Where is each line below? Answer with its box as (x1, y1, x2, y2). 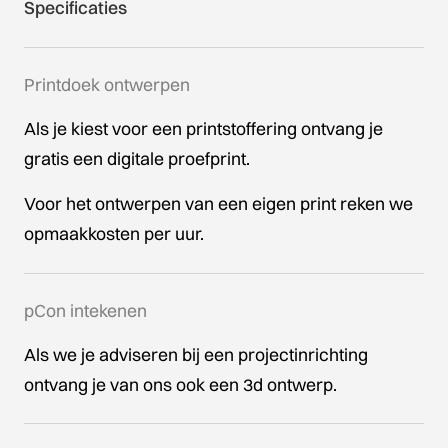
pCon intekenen (23, 299, 147, 321)
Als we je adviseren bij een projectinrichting (23, 343, 368, 365)
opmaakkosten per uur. (23, 223, 204, 245)
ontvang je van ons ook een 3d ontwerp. (23, 373, 337, 395)
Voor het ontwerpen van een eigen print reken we (23, 193, 413, 215)
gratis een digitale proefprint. (23, 147, 250, 169)
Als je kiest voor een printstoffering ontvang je (23, 117, 383, 139)
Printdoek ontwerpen (23, 73, 190, 95)
